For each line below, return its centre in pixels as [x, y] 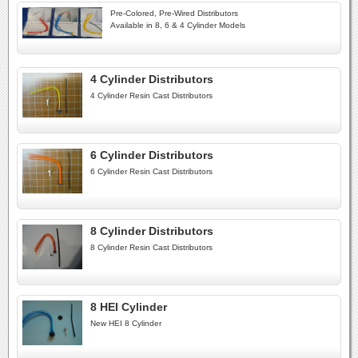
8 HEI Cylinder [129, 307]
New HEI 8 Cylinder [126, 323]
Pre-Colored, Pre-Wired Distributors [174, 13]
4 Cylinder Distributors [152, 79]
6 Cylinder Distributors [152, 155]
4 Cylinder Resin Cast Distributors [151, 95]
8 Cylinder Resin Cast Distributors [151, 247]
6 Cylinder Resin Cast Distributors [151, 171]
